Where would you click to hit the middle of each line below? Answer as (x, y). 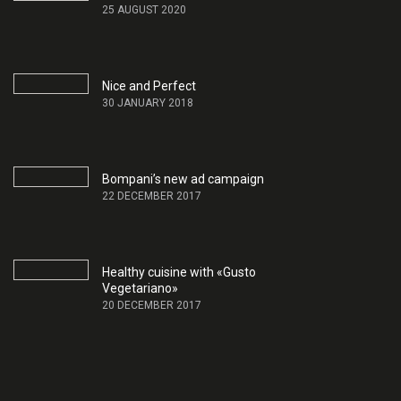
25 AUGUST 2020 (144, 10)
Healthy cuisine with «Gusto (179, 272)
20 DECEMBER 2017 (151, 305)
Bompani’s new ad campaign (183, 179)
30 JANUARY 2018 (147, 103)
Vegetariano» (140, 288)
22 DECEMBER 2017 (151, 196)
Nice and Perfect (149, 86)
